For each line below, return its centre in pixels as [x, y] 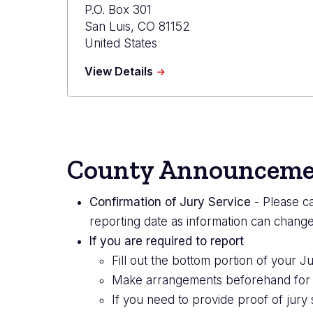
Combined [181, 97]
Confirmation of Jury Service [170, 202]
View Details [119, 71]
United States [121, 43]
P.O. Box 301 [118, 9]
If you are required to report [167, 241]
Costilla [174, 83]
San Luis [108, 26]
